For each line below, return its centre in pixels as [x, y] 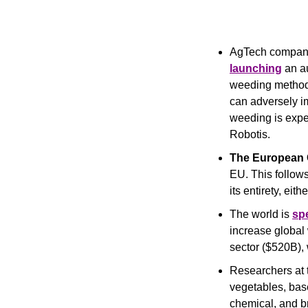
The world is [261, 214]
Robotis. [250, 134]
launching [256, 68]
